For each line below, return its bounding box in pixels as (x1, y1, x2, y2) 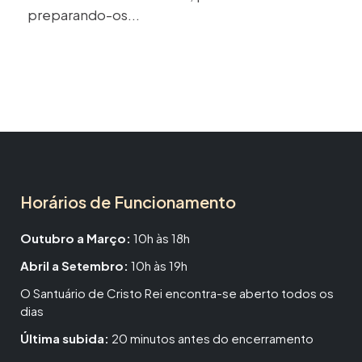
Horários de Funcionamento (20, 192, 236, 213)
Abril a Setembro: (20, 258, 128, 274)
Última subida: (20, 330, 109, 347)
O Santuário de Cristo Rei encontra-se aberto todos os (20, 285, 334, 301)
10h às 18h (131, 230, 190, 246)
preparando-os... (27, 6, 140, 24)
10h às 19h (128, 258, 187, 274)
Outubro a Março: (20, 230, 131, 246)
